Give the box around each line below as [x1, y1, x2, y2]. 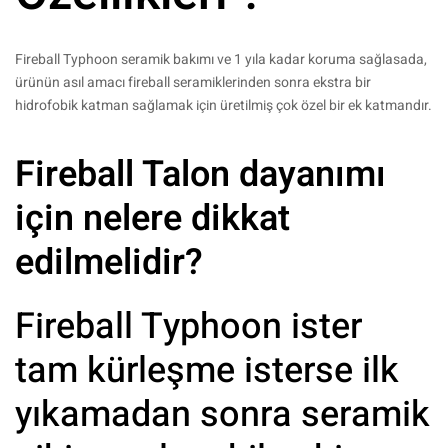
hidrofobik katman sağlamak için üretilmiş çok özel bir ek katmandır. [15, 95, 432, 117]
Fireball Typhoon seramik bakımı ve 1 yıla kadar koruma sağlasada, [15, 49, 430, 71]
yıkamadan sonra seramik [15, 387, 430, 441]
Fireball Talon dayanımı [15, 148, 386, 202]
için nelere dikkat [15, 192, 290, 246]
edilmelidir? [15, 236, 203, 290]
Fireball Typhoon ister [15, 299, 362, 353]
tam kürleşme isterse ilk [15, 343, 399, 397]
